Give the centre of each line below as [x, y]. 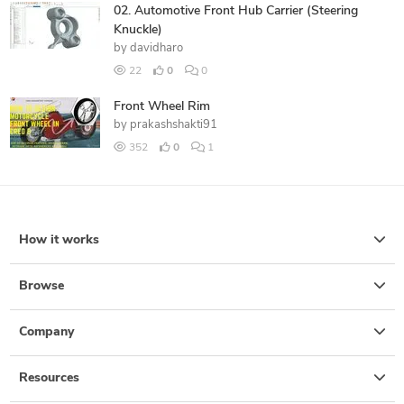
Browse [41, 286]
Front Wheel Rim [161, 107]
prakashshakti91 [173, 125]
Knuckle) [138, 30]
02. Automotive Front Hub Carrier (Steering [235, 11]
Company [46, 332]
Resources [49, 378]
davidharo [156, 48]
